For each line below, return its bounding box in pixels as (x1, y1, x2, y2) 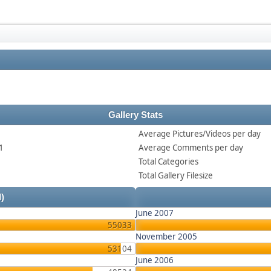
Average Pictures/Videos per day (139, 128, 261, 139)
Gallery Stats (108, 110, 163, 120)
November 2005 (135, 231, 197, 242)
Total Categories (139, 156, 198, 167)
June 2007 (135, 207, 174, 218)
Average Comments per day (139, 142, 243, 153)
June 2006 (135, 255, 174, 266)
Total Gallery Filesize (139, 170, 213, 181)
